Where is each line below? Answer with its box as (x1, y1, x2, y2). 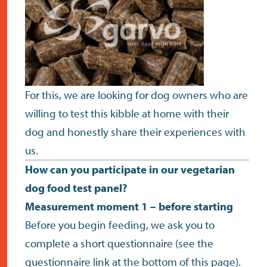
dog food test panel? (25, 181, 127, 195)
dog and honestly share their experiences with (25, 125, 246, 139)
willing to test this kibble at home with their (25, 106, 229, 121)
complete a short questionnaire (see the (25, 236, 213, 251)
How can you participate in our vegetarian (25, 162, 235, 177)
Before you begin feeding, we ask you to (25, 218, 215, 232)
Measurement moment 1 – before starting (25, 199, 233, 214)
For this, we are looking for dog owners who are (25, 88, 248, 103)
